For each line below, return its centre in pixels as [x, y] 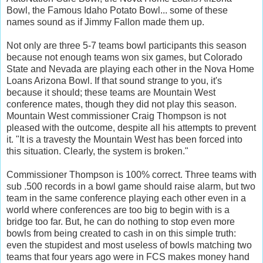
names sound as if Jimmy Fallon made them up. [107, 22]
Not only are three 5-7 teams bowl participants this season [127, 45]
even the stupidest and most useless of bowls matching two [129, 245]
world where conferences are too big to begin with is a [118, 210]
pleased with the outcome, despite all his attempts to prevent [131, 127]
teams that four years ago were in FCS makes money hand [128, 257]
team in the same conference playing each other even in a [126, 198]
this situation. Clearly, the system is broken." [99, 151]
